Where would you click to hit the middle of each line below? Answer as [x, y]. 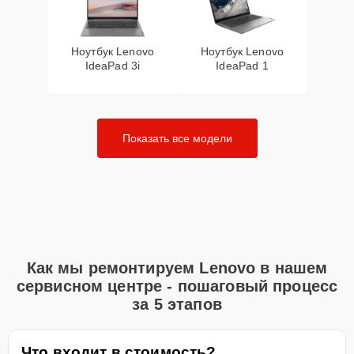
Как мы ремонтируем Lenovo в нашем [177, 268]
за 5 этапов [177, 304]
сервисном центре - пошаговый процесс [177, 286]
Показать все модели [177, 138]
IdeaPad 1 [242, 66]
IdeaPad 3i [113, 66]
